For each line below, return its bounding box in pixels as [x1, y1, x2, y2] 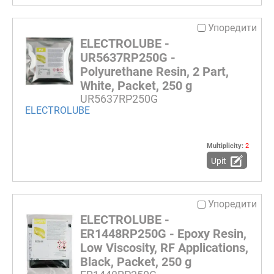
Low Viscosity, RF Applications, [80, 240, 248, 256]
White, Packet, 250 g [80, 78, 192, 94]
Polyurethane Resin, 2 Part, [80, 64, 229, 80]
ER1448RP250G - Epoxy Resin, [80, 226, 246, 242]
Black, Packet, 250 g [80, 254, 191, 270]
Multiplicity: [207, 142, 245, 150]
